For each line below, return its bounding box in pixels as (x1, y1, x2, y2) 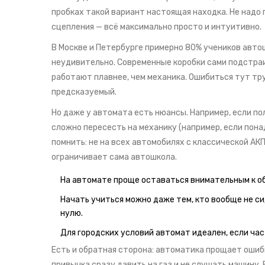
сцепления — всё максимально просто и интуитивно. (51, 22, 261, 33)
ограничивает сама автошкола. (51, 152, 177, 163)
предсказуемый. (51, 87, 117, 98)
